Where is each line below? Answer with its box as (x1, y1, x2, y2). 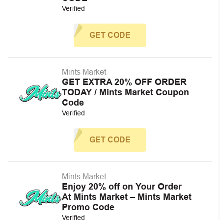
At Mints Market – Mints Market (62, 192, 192, 202)
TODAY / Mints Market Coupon (62, 87, 189, 97)
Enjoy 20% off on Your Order (62, 182, 182, 192)
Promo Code (62, 202, 114, 212)
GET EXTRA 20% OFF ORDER (62, 77, 187, 87)
